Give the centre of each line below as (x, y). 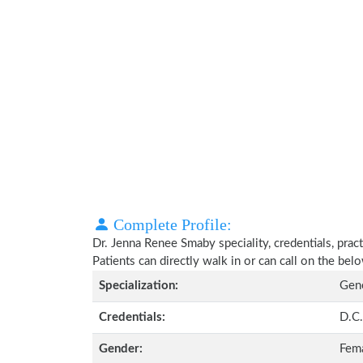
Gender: (121, 349)
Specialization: (139, 286)
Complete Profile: (171, 224)
